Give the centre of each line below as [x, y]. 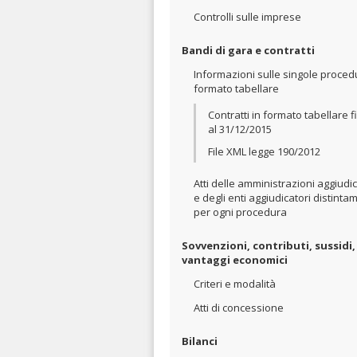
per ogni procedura [240, 212]
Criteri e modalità [235, 284]
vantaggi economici [235, 260]
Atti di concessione [239, 308]
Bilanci [200, 341]
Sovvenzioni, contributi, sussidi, [269, 245]
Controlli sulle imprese [247, 17]
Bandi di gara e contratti [248, 50]
